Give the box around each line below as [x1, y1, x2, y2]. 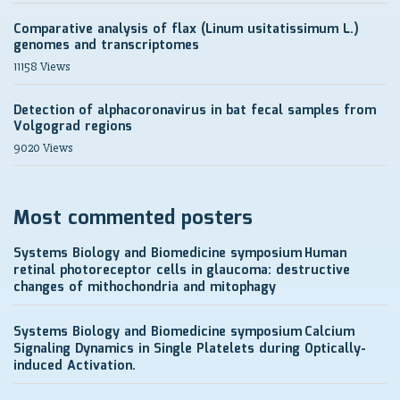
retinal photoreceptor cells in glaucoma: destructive [13, 260, 350, 280]
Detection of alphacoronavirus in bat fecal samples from [13, 100, 376, 121]
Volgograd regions [13, 116, 132, 137]
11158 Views [13, 58, 70, 74]
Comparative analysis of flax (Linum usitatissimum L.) [13, 19, 359, 39]
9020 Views [13, 139, 72, 155]
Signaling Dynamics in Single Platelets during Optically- [13, 338, 366, 359]
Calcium [304, 321, 354, 342]
